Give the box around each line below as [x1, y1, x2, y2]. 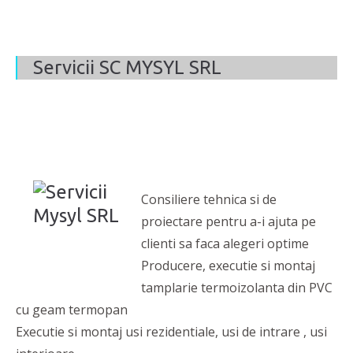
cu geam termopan [16, 301, 128, 319]
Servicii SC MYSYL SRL [33, 57, 221, 79]
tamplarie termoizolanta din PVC [141, 279, 333, 297]
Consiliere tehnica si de [141, 191, 277, 209]
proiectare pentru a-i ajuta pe [141, 213, 316, 231]
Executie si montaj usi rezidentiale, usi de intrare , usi [16, 323, 327, 341]
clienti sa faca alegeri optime [141, 235, 309, 253]
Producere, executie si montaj [141, 257, 315, 275]
